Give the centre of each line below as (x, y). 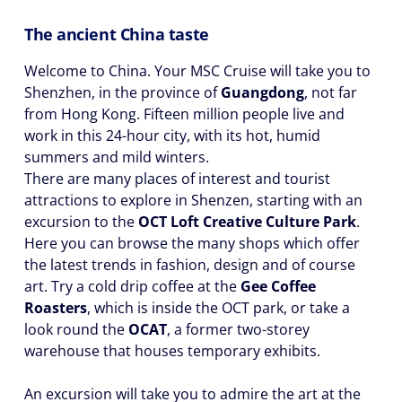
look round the (76, 329)
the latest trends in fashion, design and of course (190, 265)
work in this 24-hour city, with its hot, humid (172, 135)
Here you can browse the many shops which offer (192, 243)
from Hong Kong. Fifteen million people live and (184, 114)
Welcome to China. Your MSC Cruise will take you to (197, 71)
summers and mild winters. (117, 157)
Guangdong (262, 92)
